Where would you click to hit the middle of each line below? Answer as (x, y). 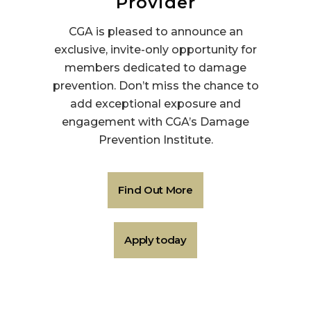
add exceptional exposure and (155, 104)
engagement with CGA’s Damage (155, 122)
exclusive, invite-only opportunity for (155, 50)
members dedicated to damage (155, 68)
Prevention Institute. (155, 140)
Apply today (155, 240)
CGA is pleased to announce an (155, 32)
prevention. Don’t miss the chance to (155, 86)
